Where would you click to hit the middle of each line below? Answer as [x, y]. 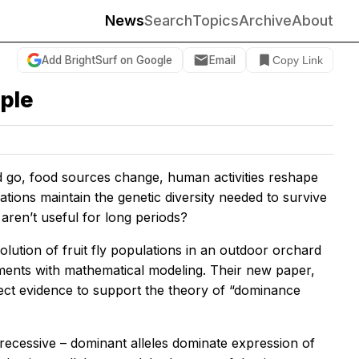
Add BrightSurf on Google [107, 60]
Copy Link [298, 60]
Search [168, 20]
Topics [216, 20]
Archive [265, 20]
